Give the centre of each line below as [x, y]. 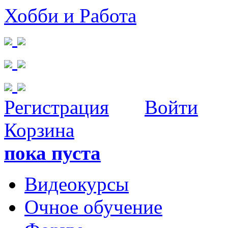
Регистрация [56, 107]
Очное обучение [93, 207]
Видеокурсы [77, 184]
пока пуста [52, 153]
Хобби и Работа [70, 16]
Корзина [39, 130]
